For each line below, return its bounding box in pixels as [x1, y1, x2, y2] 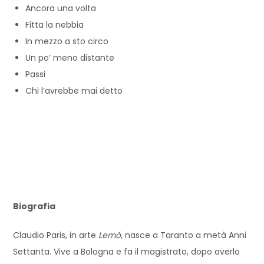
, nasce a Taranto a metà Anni [121, 229, 247, 241]
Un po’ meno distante [25, 51, 115, 64]
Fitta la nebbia [25, 18, 84, 31]
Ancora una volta [25, 2, 97, 14]
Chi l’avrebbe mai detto [25, 84, 123, 97]
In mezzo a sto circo [25, 35, 109, 47]
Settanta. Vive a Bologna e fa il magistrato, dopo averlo [13, 245, 240, 258]
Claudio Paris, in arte [13, 229, 99, 241]
